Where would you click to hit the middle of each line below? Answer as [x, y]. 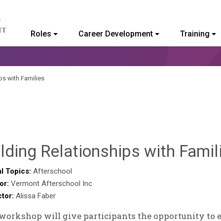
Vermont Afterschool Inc [52, 184]
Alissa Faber [36, 196]
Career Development [115, 34]
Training [195, 34]
